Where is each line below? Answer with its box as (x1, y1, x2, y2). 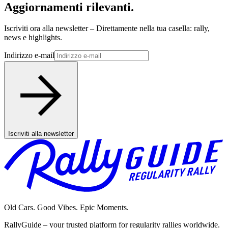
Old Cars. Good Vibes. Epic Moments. (4, 203, 129, 212)
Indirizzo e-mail (4, 51, 54, 60)
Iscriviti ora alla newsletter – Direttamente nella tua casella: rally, (4, 24, 210, 33)
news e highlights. (4, 33, 62, 42)
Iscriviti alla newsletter (8, 130, 74, 138)
